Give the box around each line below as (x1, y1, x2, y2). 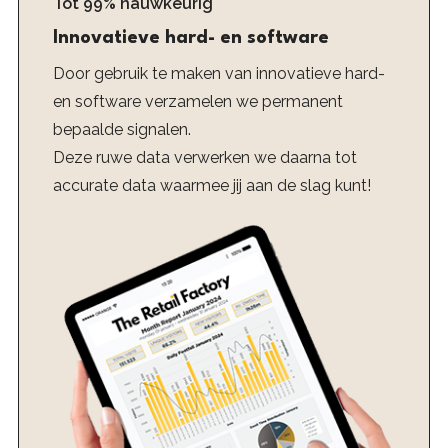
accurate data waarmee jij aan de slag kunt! (52, 176, 371, 195)
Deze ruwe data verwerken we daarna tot (52, 148, 357, 167)
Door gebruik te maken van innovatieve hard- (52, 64, 385, 83)
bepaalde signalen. (52, 120, 191, 139)
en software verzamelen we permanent (52, 92, 343, 111)
